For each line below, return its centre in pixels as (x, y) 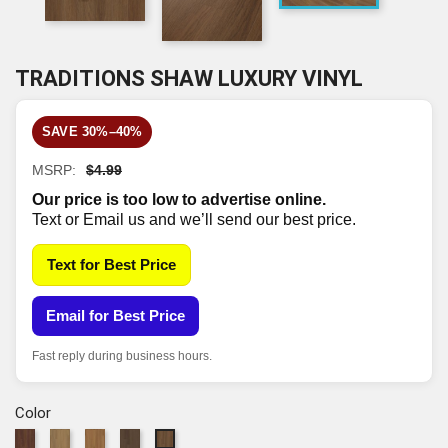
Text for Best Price (111, 264)
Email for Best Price (115, 315)
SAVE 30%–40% (92, 131)
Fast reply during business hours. (122, 355)
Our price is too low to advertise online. (179, 199)
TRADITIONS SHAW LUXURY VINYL (189, 78)
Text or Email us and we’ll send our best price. (194, 219)
